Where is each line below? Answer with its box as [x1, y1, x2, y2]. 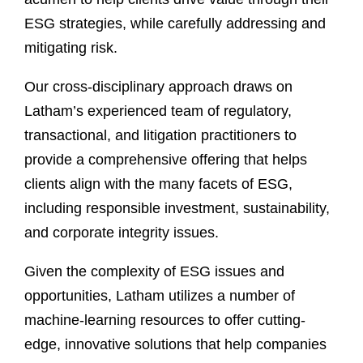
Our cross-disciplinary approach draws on [24, 79, 293, 95]
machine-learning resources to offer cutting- [24, 312, 305, 328]
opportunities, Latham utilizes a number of [24, 288, 295, 304]
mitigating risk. [24, 40, 122, 56]
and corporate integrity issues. [24, 224, 227, 241]
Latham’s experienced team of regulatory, [24, 103, 292, 119]
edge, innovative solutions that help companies [24, 336, 327, 352]
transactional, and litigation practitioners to [24, 127, 297, 143]
